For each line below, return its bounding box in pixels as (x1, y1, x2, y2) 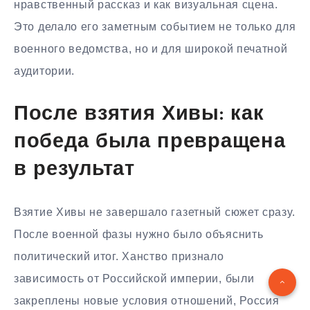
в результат (14, 159, 135, 180)
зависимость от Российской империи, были (14, 273, 255, 285)
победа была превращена (14, 131, 286, 152)
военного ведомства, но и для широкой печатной (14, 42, 288, 55)
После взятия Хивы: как (14, 104, 264, 125)
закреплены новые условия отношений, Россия (14, 295, 280, 307)
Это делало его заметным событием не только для (14, 20, 296, 33)
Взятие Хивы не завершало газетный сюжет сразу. (14, 206, 295, 219)
